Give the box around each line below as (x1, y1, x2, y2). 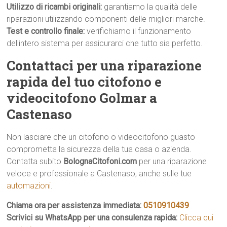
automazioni (7, 181, 51, 191)
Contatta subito (7, 157, 64, 166)
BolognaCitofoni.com (63, 157, 137, 166)
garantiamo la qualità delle (104, 2, 198, 12)
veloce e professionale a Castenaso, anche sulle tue (7, 169, 192, 178)
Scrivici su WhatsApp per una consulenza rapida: (7, 213, 180, 222)
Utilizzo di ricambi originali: (7, 2, 104, 12)
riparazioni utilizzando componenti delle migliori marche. (7, 14, 206, 24)
